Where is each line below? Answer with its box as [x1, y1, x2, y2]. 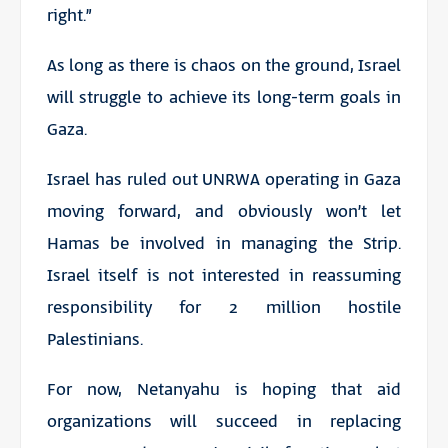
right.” [46, 3, 92, 28]
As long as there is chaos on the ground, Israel [46, 53, 402, 78]
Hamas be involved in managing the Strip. [46, 231, 402, 256]
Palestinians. [46, 327, 143, 352]
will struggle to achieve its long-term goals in [46, 85, 402, 110]
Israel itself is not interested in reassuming [46, 263, 402, 288]
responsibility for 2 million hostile [46, 295, 402, 320]
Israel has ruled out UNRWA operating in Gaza [46, 167, 402, 192]
